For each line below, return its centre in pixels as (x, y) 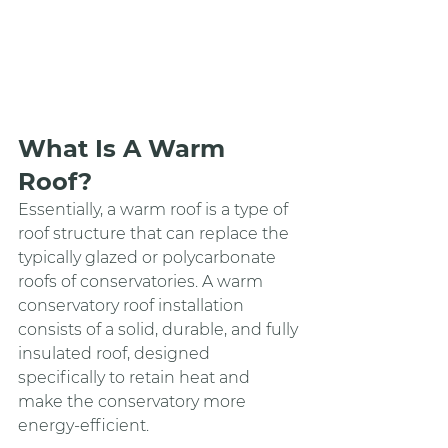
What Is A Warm (125, 148)
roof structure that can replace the (155, 233)
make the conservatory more (134, 401)
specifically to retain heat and (136, 377)
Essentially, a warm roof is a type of (155, 209)
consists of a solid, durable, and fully (160, 329)
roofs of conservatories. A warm (142, 281)
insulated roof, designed (116, 353)
